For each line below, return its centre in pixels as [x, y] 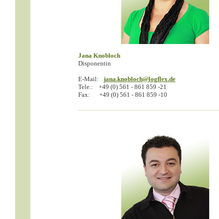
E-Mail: [88, 79]
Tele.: [85, 87]
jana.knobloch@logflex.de [139, 79]
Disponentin [94, 63]
